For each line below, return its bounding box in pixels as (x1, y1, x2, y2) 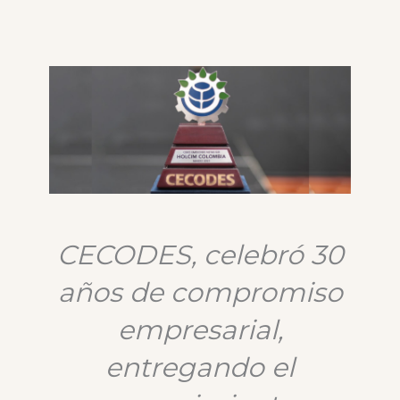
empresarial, (117, 313, 283, 347)
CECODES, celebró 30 (56, 238, 344, 272)
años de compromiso (57, 276, 343, 310)
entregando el (105, 351, 295, 385)
